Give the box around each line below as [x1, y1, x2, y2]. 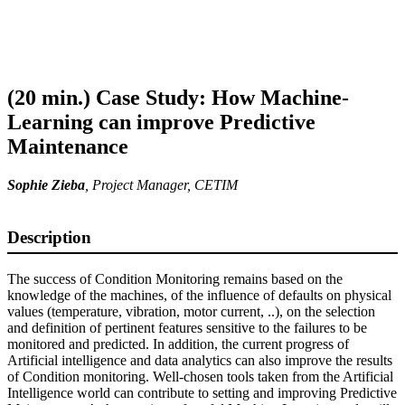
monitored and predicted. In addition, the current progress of [7, 335, 349, 352]
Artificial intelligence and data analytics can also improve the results [7, 352, 392, 368]
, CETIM [187, 176, 238, 193]
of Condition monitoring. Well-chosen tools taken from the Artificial [7, 368, 393, 384]
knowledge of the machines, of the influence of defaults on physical [7, 287, 391, 303]
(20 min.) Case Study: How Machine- [7, 85, 349, 109]
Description [7, 228, 91, 248]
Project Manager [92, 176, 187, 193]
